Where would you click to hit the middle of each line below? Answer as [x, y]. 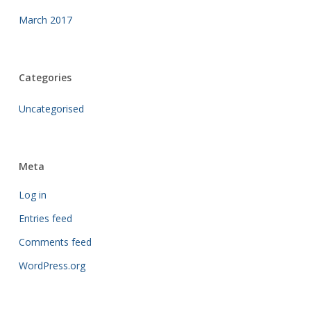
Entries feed [45, 218]
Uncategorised [51, 109]
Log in [32, 195]
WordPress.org [52, 266]
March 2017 [45, 20]
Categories [45, 77]
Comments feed [55, 242]
